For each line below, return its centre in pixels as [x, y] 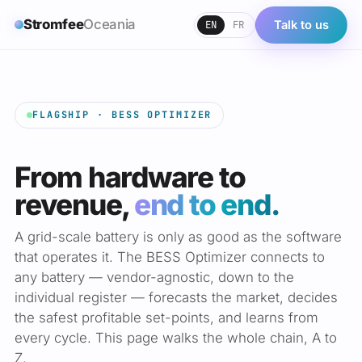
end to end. [206, 205]
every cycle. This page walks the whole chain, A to [176, 337]
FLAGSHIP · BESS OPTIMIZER [122, 115]
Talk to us [301, 25]
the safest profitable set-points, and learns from [166, 317]
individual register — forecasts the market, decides [176, 297]
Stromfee [54, 24]
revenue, [74, 205]
